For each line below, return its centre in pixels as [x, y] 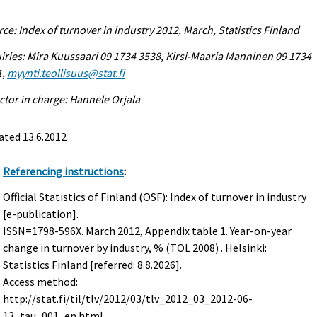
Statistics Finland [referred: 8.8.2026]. [93, 265]
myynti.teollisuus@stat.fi [66, 73]
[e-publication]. [41, 214]
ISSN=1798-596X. [45, 231]
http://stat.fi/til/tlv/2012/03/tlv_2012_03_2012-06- [128, 299]
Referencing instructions [64, 171]
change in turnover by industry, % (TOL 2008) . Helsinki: [135, 248]
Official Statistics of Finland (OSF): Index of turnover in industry [155, 197]
